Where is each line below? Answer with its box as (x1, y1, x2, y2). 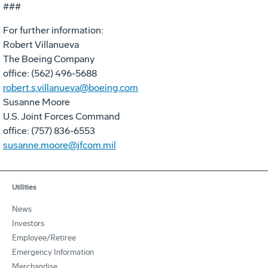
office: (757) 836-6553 (3, 124, 95, 136)
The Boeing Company (3, 53, 95, 65)
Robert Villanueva (3, 38, 79, 50)
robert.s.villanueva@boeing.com (3, 81, 138, 93)
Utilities (12, 182, 36, 191)
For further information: (3, 24, 103, 36)
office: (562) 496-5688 (3, 67, 97, 79)
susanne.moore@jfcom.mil (3, 139, 116, 151)
